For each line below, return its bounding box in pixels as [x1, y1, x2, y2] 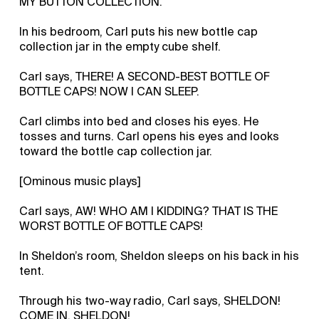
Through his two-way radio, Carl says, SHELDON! [19, 293, 281, 308]
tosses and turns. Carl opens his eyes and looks [19, 128, 280, 144]
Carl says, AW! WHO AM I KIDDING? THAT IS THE [19, 203, 278, 219]
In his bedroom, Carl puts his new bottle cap [19, 23, 258, 39]
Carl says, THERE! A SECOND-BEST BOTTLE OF [19, 68, 270, 84]
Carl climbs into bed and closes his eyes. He [19, 113, 260, 129]
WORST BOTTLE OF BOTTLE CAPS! [19, 218, 204, 234]
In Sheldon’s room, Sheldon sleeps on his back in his [19, 248, 300, 263]
